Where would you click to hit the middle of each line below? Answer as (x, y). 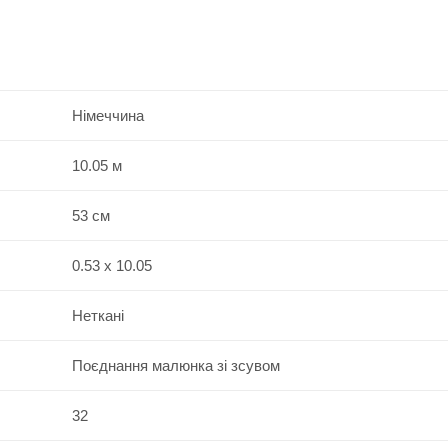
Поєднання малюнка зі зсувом (175, 365)
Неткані (97, 315)
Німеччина (107, 115)
